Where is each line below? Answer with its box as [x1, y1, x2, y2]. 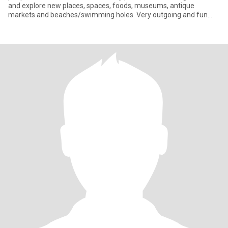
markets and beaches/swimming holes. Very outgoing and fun [8, 11, 208, 19]
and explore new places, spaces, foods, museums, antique [8, 2, 194, 10]
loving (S [8, 20, 36, 28]
